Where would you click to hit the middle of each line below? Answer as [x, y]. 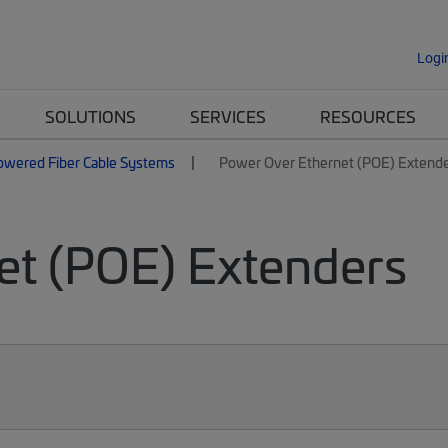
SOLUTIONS [90, 116]
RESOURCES [368, 116]
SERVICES [228, 116]
